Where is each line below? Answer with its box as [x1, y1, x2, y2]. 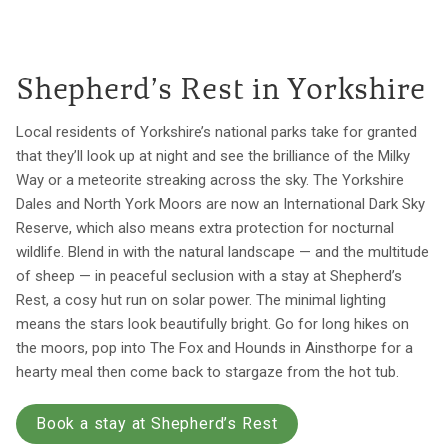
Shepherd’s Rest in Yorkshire [16, 77, 426, 108]
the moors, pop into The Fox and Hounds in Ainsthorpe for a [16, 339, 413, 358]
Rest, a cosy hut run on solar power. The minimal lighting [16, 291, 386, 310]
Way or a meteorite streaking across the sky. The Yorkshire [16, 171, 404, 190]
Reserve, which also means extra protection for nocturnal [16, 219, 394, 238]
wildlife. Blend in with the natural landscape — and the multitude [16, 243, 429, 262]
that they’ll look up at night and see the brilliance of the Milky [16, 147, 410, 166]
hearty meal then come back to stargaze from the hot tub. [16, 363, 399, 382]
